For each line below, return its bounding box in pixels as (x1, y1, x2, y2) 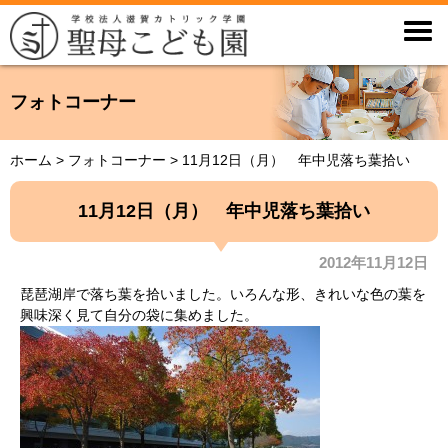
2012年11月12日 (319, 253, 428, 271)
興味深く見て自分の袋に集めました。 (20, 306, 258, 323)
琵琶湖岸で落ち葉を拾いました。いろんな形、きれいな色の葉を (20, 285, 426, 302)
